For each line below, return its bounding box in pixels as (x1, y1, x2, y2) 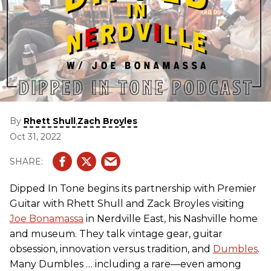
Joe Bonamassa (10, 213, 83, 225)
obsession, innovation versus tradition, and (10, 243, 213, 255)
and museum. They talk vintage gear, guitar (10, 228, 223, 240)
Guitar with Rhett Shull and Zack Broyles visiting (10, 198, 244, 210)
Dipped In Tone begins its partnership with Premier (10, 183, 256, 195)
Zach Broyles (77, 116, 137, 127)
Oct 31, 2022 (10, 131, 61, 143)
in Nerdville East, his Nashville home (83, 213, 258, 225)
